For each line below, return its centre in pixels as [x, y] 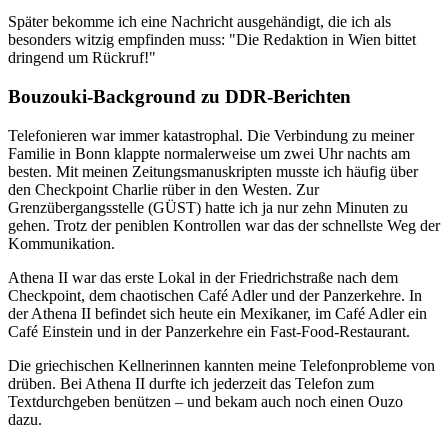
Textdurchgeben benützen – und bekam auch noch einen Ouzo [205, 401]
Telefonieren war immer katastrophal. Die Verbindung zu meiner [211, 135]
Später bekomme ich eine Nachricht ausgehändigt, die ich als [199, 22]
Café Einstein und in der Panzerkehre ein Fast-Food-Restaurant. [209, 331]
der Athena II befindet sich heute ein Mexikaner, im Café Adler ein [217, 313]
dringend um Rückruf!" [82, 58]
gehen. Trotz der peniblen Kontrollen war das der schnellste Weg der [224, 225]
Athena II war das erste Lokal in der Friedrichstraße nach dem [203, 277]
